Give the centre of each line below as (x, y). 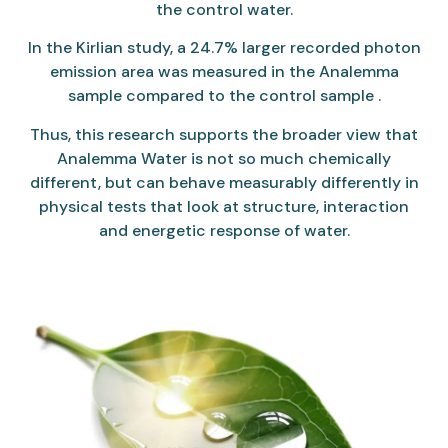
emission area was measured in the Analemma (224, 72)
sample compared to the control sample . (224, 96)
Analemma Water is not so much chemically (224, 158)
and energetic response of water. (224, 230)
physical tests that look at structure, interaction (224, 206)
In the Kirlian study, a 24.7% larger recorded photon (224, 48)
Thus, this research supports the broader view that (224, 134)
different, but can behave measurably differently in (224, 182)
